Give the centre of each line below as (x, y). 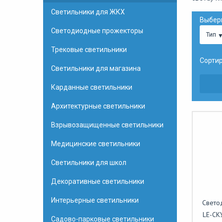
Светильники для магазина (96, 68)
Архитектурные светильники (98, 106)
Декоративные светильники (98, 181)
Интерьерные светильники (95, 200)
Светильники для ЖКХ (88, 12)
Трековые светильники (89, 50)
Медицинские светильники (96, 144)
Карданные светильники (92, 87)
